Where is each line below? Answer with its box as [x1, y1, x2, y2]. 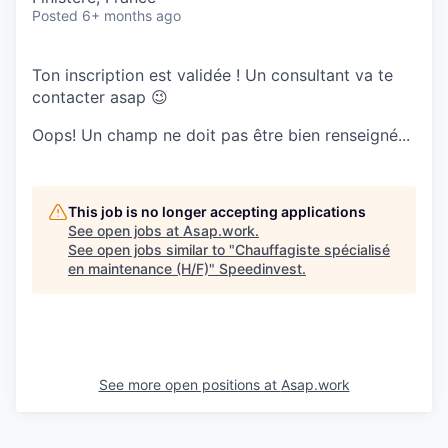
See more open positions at [98, 376, 281, 394]
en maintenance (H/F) [68, 260, 209, 278]
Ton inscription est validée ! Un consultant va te [32, 65, 393, 86]
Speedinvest [219, 260, 302, 278]
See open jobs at [68, 222, 183, 240]
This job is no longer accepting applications [68, 203, 366, 221]
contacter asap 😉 [32, 87, 168, 108]
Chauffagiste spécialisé [235, 241, 390, 259]
